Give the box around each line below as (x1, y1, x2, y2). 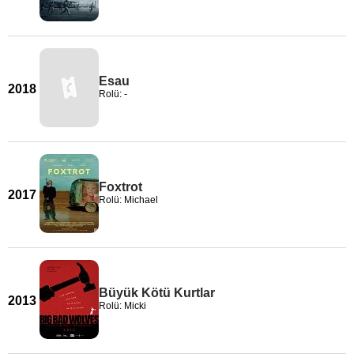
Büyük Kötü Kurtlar (99, 286, 215, 299)
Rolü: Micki (99, 300, 146, 311)
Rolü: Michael (99, 194, 158, 205)
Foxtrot (99, 180, 142, 194)
